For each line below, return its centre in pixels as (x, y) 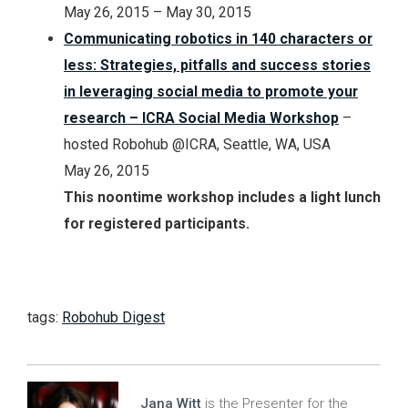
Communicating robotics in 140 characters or (218, 38)
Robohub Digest (113, 317)
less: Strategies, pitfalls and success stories (217, 65)
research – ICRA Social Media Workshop (201, 117)
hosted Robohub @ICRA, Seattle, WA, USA (197, 144)
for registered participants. (157, 223)
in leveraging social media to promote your (211, 91)
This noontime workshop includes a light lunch (222, 197)
